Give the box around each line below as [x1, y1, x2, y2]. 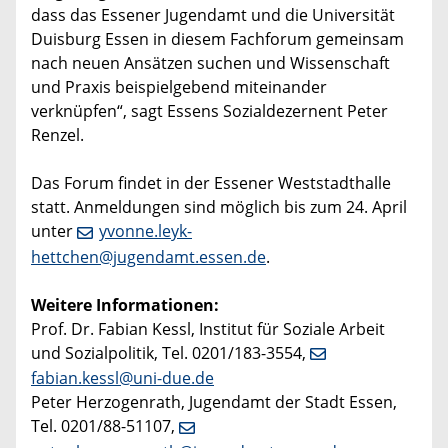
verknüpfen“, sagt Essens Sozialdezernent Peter [31, 99, 388, 122]
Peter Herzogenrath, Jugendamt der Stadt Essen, [31, 391, 397, 414]
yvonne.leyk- [99, 219, 192, 242]
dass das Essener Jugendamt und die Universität [31, 3, 395, 26]
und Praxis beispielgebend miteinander [31, 75, 327, 98]
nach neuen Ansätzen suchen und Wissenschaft [31, 51, 390, 74]
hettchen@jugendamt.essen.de [31, 245, 266, 268]
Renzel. [31, 123, 84, 146]
